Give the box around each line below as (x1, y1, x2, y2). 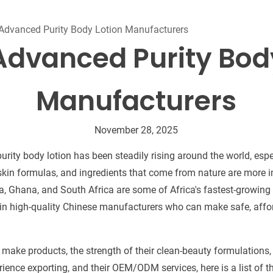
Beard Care (147, 1, 190, 11)
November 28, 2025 (94, 124, 179, 136)
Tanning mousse (34, 4, 96, 13)
